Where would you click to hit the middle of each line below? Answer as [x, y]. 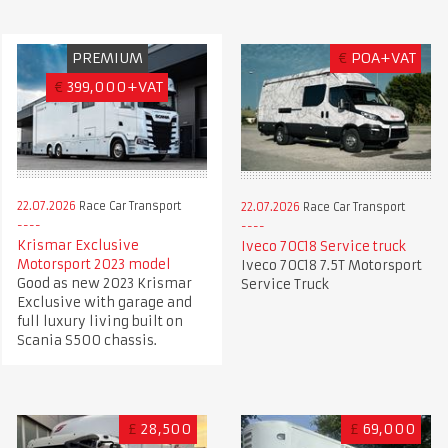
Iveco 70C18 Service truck [323, 246]
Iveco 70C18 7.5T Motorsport [331, 265]
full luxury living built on [99, 322]
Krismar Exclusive [77, 246]
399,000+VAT [115, 87]
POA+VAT [384, 58]
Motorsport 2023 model [93, 265]
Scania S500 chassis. [86, 341]
